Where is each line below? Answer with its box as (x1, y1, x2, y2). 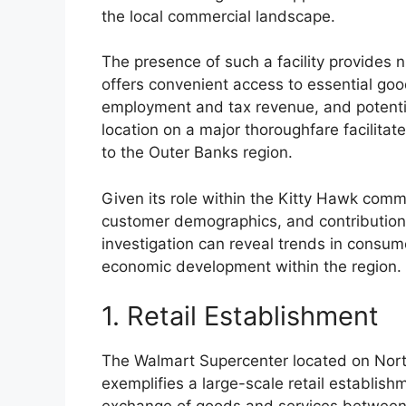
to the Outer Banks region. (101, 143, 293, 162)
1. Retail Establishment (101, 300, 379, 333)
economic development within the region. (101, 256, 401, 275)
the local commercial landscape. (101, 6, 335, 25)
